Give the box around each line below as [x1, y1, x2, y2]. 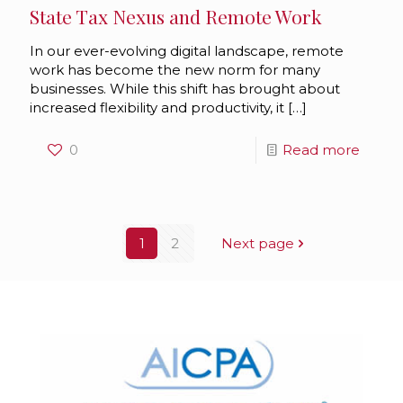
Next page [221, 234, 294, 252]
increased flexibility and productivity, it [30, 98, 284, 116]
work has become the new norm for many [30, 60, 320, 78]
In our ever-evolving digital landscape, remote [30, 41, 344, 59]
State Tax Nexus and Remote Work [30, 3, 322, 29]
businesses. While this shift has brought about [30, 79, 340, 97]
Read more [282, 140, 360, 158]
